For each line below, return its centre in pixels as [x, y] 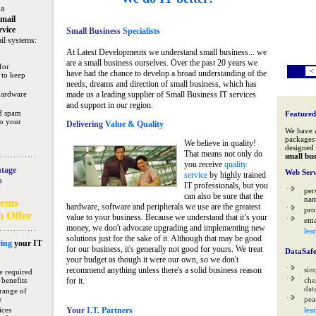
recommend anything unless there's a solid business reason [164, 270]
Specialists [140, 31]
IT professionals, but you [226, 186]
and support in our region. [109, 105]
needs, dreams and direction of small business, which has [161, 84]
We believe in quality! [220, 143]
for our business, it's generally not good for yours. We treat [164, 249]
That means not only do [223, 154]
